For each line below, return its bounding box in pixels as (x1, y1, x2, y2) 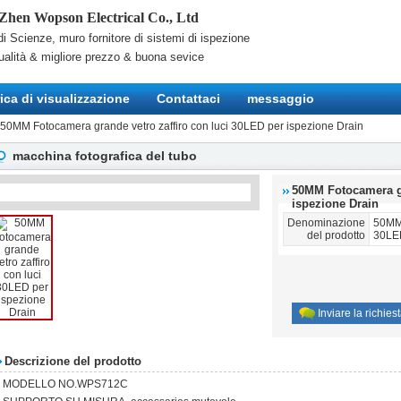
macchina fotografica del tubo (13, 149, 197, 163)
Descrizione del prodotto (4, 354, 141, 368)
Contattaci (157, 91, 220, 106)
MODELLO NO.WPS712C (3, 378, 128, 390)
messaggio (247, 91, 314, 106)
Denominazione (287, 217, 365, 229)
